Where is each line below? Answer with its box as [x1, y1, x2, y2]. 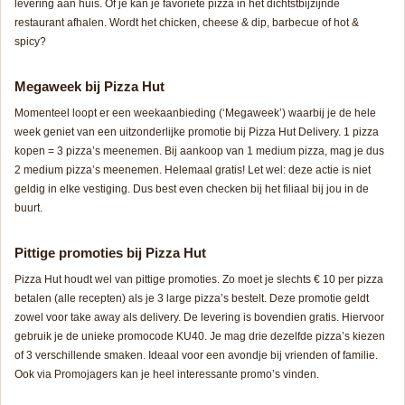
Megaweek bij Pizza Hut [14, 78, 165, 94]
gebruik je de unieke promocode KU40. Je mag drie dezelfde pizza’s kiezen [14, 329, 385, 343]
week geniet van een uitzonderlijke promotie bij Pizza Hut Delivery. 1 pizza [14, 125, 379, 138]
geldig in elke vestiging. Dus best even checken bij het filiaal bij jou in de [14, 182, 369, 195]
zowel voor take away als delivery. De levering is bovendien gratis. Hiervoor [14, 310, 384, 324]
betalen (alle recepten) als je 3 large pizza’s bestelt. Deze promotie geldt [14, 291, 369, 305]
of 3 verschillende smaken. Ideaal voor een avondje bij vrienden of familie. [14, 348, 378, 362]
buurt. [14, 201, 42, 214]
